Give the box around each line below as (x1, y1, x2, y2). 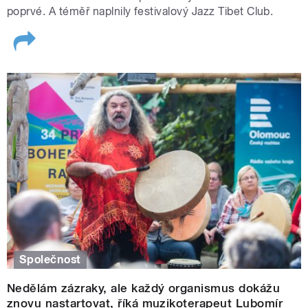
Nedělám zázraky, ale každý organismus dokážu (7, 281, 280, 296)
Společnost (19, 253, 81, 266)
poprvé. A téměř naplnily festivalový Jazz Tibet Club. (7, 5, 274, 19)
